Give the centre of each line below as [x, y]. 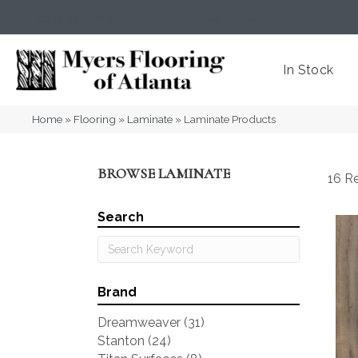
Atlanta [217, 17]
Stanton [121, 341]
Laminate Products [230, 119]
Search [121, 217]
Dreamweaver [139, 322]
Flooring [95, 119]
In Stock [308, 70]
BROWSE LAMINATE [164, 173]
